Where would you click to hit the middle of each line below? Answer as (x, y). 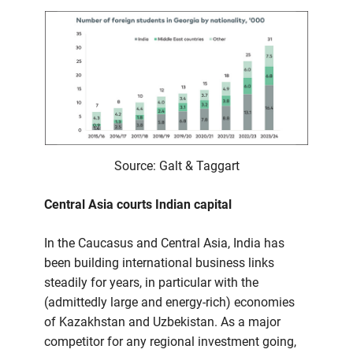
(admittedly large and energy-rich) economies (169, 302)
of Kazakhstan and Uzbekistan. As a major (162, 321)
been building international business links (159, 262)
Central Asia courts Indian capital (138, 204)
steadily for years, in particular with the (151, 282)
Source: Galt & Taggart (176, 165)
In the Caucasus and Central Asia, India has (164, 243)
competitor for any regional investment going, (170, 341)
